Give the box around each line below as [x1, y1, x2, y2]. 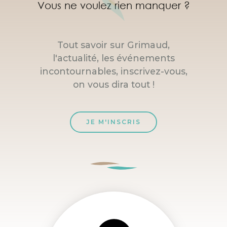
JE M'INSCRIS [86, 118, 141, 126]
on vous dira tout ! [72, 79, 155, 90]
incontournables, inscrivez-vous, [40, 65, 187, 77]
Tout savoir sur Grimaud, [57, 39, 170, 50]
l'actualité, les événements [52, 52, 175, 63]
